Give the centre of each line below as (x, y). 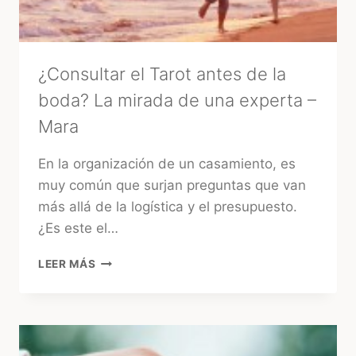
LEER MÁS (67, 264)
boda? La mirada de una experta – (177, 101)
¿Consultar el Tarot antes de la (162, 74)
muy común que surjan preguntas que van (172, 186)
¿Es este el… (78, 228)
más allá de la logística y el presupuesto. (168, 207)
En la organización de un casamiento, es (167, 164)
